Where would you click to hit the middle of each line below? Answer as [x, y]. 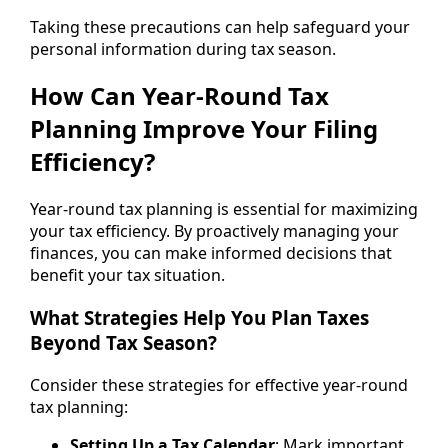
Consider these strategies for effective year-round [219, 384]
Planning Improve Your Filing [204, 129]
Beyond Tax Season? [123, 343]
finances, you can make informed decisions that [211, 253]
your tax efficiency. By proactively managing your [214, 231]
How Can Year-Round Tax [179, 96]
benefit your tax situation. [127, 275]
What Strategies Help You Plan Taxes [199, 318]
